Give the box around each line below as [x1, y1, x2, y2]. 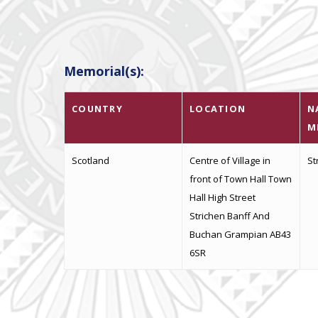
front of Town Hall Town [190, 172, 292, 185]
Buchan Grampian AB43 [190, 227, 291, 241]
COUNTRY [72, 102, 123, 115]
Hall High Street [190, 190, 256, 204]
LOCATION [190, 102, 246, 115]
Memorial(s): [64, 62, 144, 79]
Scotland [72, 153, 109, 167]
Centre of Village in [190, 153, 270, 167]
